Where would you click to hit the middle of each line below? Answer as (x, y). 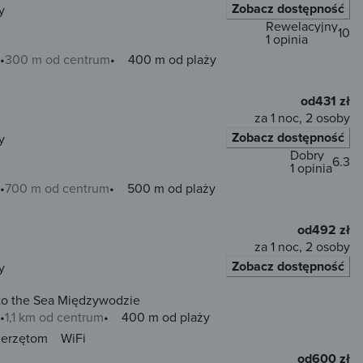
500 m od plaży (171, 188)
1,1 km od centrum (54, 316)
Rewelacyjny (302, 26)
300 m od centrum (58, 59)
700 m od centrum (57, 188)
